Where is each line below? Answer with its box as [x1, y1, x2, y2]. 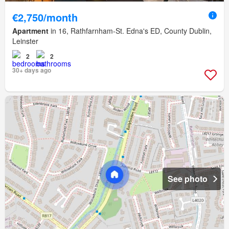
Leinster [12, 35, 38, 46]
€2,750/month [12, 9, 78, 25]
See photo [168, 172, 208, 185]
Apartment [12, 25, 49, 36]
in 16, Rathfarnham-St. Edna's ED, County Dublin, [49, 25, 212, 36]
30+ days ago [12, 65, 51, 75]
